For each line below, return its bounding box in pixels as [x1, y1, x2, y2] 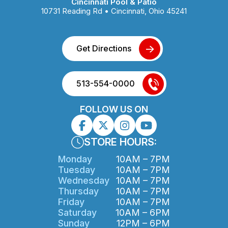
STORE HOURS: [84, 136, 157, 149]
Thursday [58, 186, 99, 197]
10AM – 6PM [116, 207, 170, 218]
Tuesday [58, 164, 95, 176]
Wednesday [58, 175, 109, 186]
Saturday [58, 207, 97, 218]
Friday [58, 196, 84, 208]
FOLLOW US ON [80, 104, 148, 115]
